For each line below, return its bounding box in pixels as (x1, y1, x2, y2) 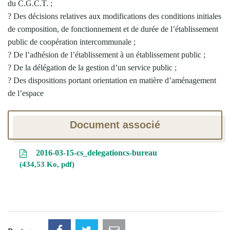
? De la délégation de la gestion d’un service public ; (8, 63, 177, 72)
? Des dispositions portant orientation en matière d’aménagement (8, 75, 216, 85)
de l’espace (8, 88, 44, 98)
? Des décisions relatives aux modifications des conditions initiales (8, 11, 221, 21)
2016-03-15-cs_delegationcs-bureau (33, 148, 157, 157)
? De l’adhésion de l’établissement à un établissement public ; (8, 50, 205, 59)
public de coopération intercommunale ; (8, 37, 136, 46)
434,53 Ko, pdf (22, 159, 72, 168)
